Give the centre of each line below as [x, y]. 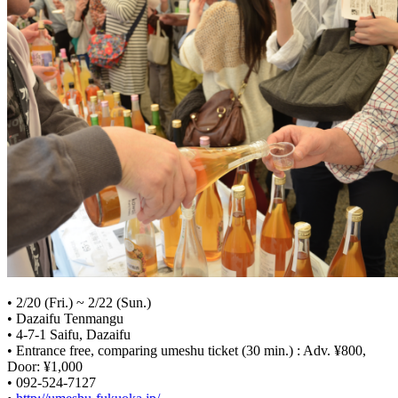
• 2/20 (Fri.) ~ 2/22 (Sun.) [79, 303]
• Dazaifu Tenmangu [65, 319]
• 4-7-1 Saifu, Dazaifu [69, 335]
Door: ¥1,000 [45, 367]
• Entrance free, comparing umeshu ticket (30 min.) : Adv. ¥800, [187, 351]
